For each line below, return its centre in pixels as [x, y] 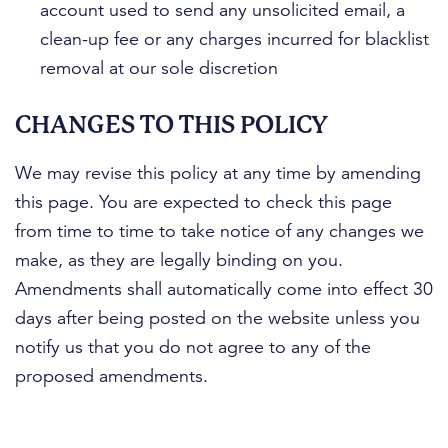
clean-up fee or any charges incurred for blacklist [234, 39]
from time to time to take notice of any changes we [219, 231]
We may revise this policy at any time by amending [218, 173]
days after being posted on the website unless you [217, 318]
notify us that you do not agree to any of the [193, 347]
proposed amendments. [111, 376]
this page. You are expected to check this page [203, 202]
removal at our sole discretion [159, 68]
